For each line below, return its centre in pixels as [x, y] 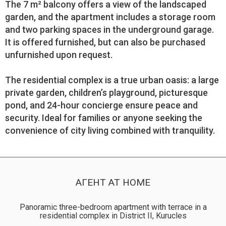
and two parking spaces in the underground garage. [109, 30]
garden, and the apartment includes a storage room [110, 17]
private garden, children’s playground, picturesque [106, 93]
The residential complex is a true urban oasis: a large [112, 80]
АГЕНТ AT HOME [113, 182]
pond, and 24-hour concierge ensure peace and [101, 105]
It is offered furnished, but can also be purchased [105, 42]
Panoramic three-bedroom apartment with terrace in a [113, 207]
